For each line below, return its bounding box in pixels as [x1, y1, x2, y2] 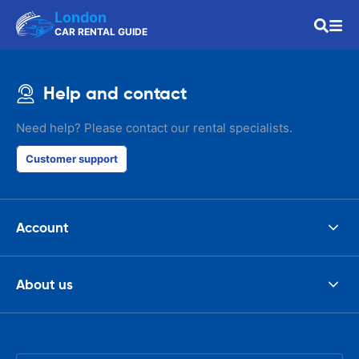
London [54, 9, 107, 26]
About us [16, 275, 73, 293]
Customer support [26, 152, 118, 165]
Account [16, 218, 69, 236]
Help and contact [43, 83, 187, 104]
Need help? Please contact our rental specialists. [16, 120, 292, 135]
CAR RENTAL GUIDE [54, 26, 147, 38]
